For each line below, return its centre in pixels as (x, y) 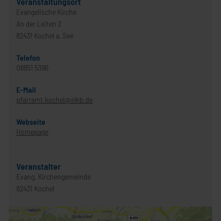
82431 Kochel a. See (45, 35)
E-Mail (26, 90)
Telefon (28, 57)
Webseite (31, 122)
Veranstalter (38, 166)
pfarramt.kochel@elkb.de (54, 99)
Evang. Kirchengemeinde (53, 176)
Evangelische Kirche (46, 12)
